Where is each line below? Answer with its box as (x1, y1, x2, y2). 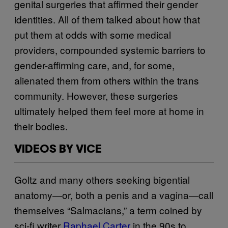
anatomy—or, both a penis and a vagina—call (14, 187, 213, 202)
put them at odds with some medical (14, 27, 171, 41)
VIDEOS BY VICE (14, 144, 102, 155)
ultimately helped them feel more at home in (14, 103, 204, 118)
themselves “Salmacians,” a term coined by (14, 203, 202, 217)
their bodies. (14, 119, 68, 133)
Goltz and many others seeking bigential (14, 172, 190, 186)
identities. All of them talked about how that (14, 12, 200, 26)
